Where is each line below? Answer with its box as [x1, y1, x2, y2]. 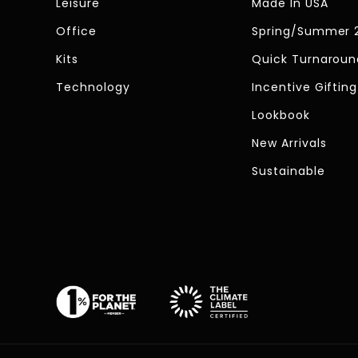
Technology [56, 79, 130, 96]
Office [56, 23, 97, 40]
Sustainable [251, 163, 325, 180]
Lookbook [251, 107, 310, 124]
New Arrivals [251, 135, 327, 152]
